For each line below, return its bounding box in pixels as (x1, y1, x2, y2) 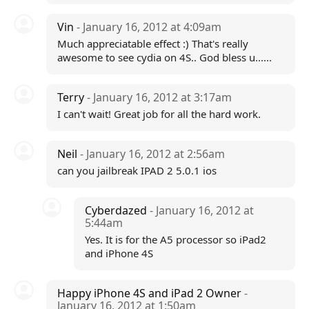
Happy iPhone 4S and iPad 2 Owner (57, 286, 244, 301)
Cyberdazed (85, 203, 150, 218)
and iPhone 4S (85, 246, 154, 260)
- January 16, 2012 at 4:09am (76, 19, 221, 34)
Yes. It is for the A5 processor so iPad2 (85, 232, 267, 246)
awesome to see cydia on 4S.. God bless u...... (57, 50, 272, 64)
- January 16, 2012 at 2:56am (79, 146, 225, 161)
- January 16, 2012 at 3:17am (86, 90, 232, 105)
